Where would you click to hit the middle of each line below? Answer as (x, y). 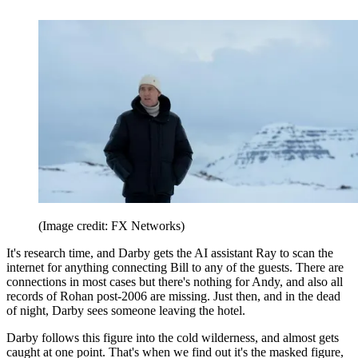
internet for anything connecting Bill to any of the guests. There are (175, 268)
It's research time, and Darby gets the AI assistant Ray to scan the (170, 253)
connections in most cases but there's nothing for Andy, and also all (175, 282)
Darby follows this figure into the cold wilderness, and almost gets (173, 338)
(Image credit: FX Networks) (111, 226)
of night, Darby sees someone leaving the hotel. (126, 311)
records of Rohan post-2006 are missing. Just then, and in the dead (173, 296)
